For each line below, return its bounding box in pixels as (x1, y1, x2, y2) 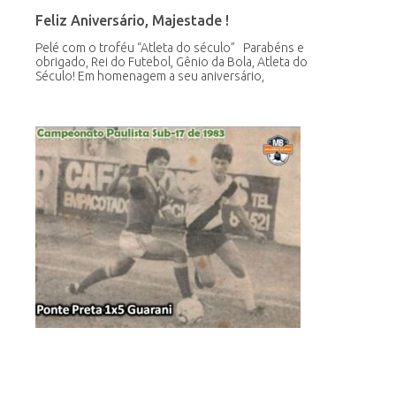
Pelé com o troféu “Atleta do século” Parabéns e (35, 40, 304, 55)
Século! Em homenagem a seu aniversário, (35, 68, 264, 83)
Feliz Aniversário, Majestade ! (35, 11, 229, 28)
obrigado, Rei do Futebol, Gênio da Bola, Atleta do (35, 54, 308, 69)
